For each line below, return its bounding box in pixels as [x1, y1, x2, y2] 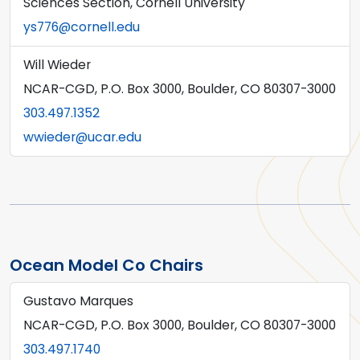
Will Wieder [23, 55, 91, 74]
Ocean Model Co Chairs [10, 254, 203, 276]
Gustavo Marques [23, 292, 133, 310]
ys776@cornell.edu [23, 18, 140, 36]
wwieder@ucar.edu [23, 128, 141, 146]
